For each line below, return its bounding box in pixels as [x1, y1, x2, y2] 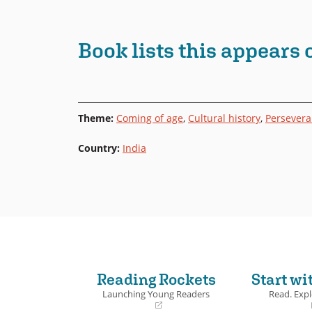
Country [78, 141, 117, 155]
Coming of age [116, 111, 183, 125]
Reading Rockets [96, 270, 216, 289]
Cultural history [188, 111, 260, 125]
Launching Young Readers [102, 288, 210, 301]
